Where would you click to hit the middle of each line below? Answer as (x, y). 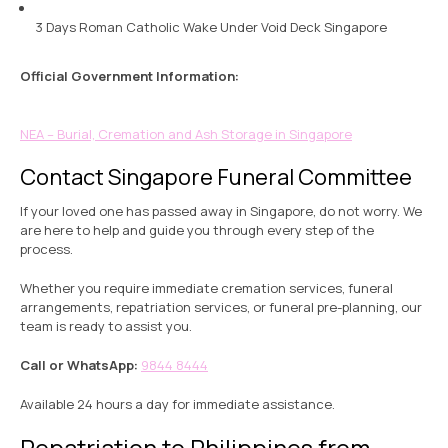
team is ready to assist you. (106, 326)
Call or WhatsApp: (80, 365)
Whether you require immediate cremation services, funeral (206, 288)
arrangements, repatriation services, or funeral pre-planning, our (221, 307)
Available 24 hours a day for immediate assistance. (177, 404)
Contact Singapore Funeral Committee (216, 177)
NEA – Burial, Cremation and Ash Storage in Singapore (186, 134)
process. (46, 249)
